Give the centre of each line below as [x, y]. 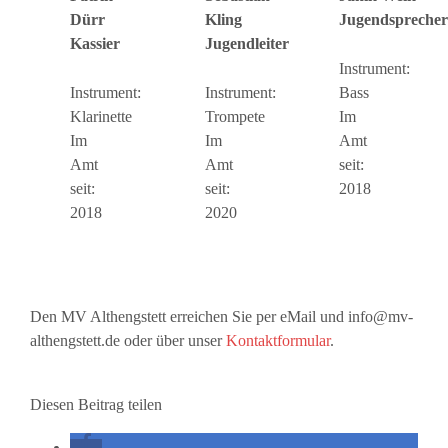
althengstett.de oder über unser [127, 341]
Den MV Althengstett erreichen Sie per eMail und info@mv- [221, 317]
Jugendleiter [246, 44]
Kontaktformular [277, 341]
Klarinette [101, 117]
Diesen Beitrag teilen [96, 405]
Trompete [234, 117]
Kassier [95, 44]
